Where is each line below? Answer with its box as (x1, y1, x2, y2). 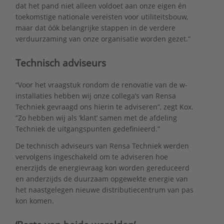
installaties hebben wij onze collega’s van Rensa (15, 90, 176, 100)
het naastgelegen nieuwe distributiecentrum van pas (15, 185, 193, 195)
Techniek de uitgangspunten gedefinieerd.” (15, 123, 160, 133)
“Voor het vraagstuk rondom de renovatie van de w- (15, 79, 187, 89)
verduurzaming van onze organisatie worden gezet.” (15, 34, 190, 44)
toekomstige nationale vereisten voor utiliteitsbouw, (15, 12, 188, 22)
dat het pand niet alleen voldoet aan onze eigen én (15, 1, 186, 11)
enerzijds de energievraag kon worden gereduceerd (15, 163, 189, 173)
